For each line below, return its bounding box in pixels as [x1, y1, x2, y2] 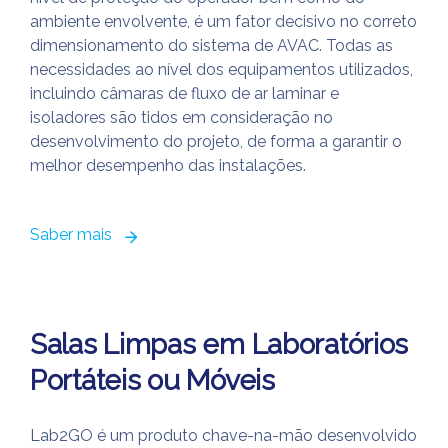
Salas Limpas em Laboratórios [30, 328, 409, 361]
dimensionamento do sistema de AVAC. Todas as [30, 36, 393, 55]
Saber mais [30, 225, 112, 244]
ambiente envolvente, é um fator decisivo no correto [30, 12, 417, 31]
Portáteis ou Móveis [30, 364, 275, 397]
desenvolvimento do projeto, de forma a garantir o [30, 132, 402, 151]
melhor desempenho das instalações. [30, 156, 306, 175]
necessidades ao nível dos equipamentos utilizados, [30, 60, 413, 79]
